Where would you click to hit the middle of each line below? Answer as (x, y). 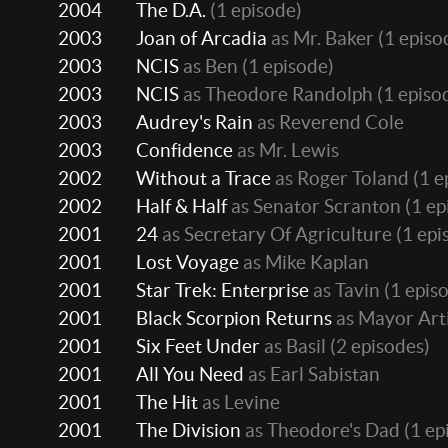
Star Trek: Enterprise (222, 290)
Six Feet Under (198, 346)
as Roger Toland (340, 178)
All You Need (190, 374)
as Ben (208, 66)
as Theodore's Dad (320, 430)
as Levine (239, 402)
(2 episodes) (378, 346)
